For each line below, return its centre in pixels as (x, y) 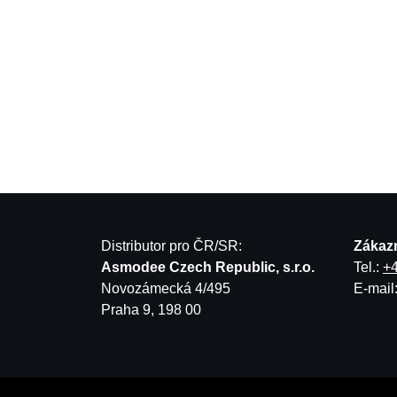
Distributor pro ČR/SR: (171, 246)
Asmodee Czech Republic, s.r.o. (208, 267)
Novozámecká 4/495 (166, 288)
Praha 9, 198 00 (151, 310)
